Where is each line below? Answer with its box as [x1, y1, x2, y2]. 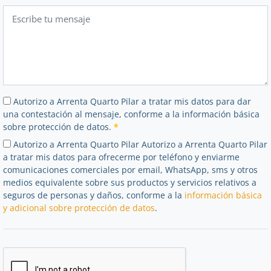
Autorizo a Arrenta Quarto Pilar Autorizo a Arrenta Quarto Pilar [11, 138, 267, 150]
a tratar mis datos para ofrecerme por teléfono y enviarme [3, 151, 240, 163]
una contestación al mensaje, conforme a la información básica [3, 108, 260, 120]
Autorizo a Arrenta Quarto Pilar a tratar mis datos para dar [11, 95, 251, 107]
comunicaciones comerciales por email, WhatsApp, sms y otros [3, 163, 258, 175]
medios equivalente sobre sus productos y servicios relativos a [3, 176, 256, 188]
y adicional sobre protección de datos [3, 201, 155, 214]
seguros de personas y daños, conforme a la [3, 189, 184, 201]
